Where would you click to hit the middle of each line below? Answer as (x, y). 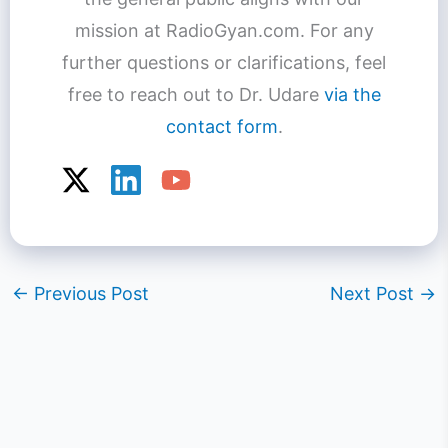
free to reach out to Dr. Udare (195, 94)
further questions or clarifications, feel (224, 62)
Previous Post (88, 293)
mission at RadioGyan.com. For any (224, 30)
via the (352, 94)
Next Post (375, 293)
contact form (221, 126)
